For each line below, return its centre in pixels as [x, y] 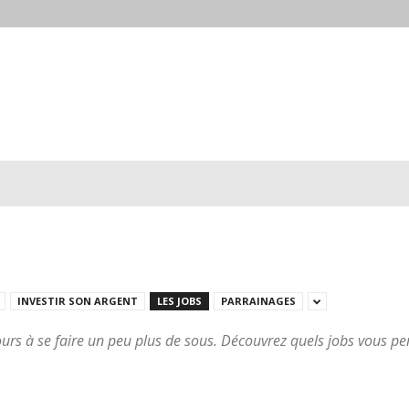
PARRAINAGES [258, 301]
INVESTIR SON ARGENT [78, 301]
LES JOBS [179, 301]
